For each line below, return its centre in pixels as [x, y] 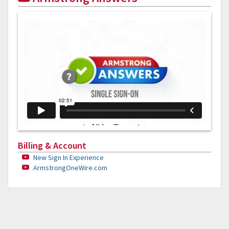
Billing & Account [52, 146]
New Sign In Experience [68, 158]
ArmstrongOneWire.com [70, 168]
